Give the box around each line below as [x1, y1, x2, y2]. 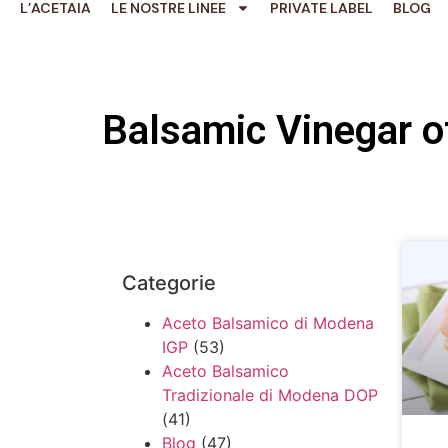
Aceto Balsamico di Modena [162, 313, 374, 334]
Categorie [122, 271, 216, 296]
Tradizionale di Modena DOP [162, 385, 378, 406]
